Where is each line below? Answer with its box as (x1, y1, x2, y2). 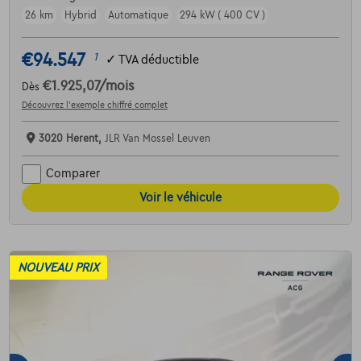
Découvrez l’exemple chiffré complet (21, 99, 168, 110)
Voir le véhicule (139, 190, 222, 204)
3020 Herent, (38, 132, 105, 144)
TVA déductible (118, 53, 199, 67)
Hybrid (64, 9, 97, 21)
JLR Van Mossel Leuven (104, 132, 210, 144)
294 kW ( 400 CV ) (179, 9, 265, 21)
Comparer (45, 167, 100, 180)
